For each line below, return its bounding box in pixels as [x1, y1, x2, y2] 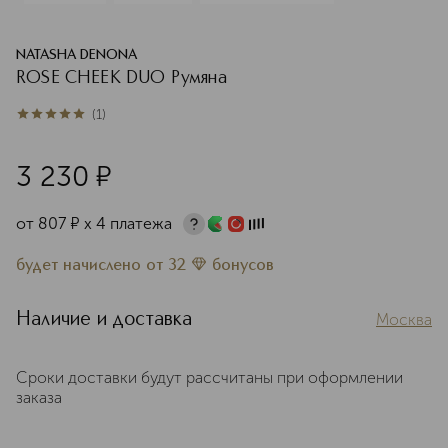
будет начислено [16, 258, 146, 274]
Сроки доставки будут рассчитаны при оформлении [16, 368, 403, 387]
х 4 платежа [84, 214, 172, 233]
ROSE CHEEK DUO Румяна [16, 69, 227, 87]
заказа [16, 388, 62, 407]
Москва [376, 310, 432, 329]
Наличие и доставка [16, 310, 193, 330]
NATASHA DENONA [16, 48, 137, 62]
